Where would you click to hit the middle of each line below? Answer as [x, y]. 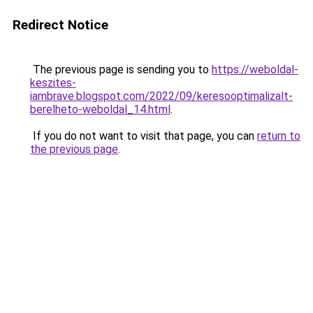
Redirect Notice [60, 25]
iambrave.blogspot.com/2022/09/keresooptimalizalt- [161, 96]
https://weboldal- [255, 70]
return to [279, 136]
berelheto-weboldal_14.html [100, 109]
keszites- [53, 83]
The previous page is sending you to [121, 70]
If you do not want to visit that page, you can [144, 136]
